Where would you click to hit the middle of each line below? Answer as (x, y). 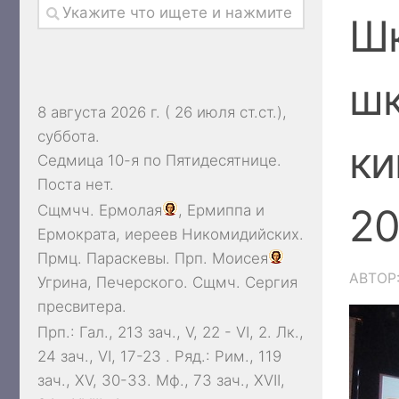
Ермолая (130, 210)
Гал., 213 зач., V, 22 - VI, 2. (175, 332)
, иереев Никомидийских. (210, 234)
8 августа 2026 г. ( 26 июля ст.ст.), (162, 112)
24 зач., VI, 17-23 (99, 356)
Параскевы (126, 258)
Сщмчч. (68, 210)
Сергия (271, 282)
